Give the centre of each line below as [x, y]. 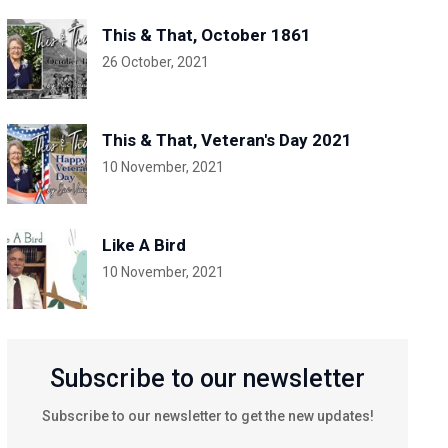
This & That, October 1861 [206, 35]
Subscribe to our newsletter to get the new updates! [207, 416]
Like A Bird [143, 245]
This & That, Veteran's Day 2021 [226, 140]
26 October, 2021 [155, 62]
